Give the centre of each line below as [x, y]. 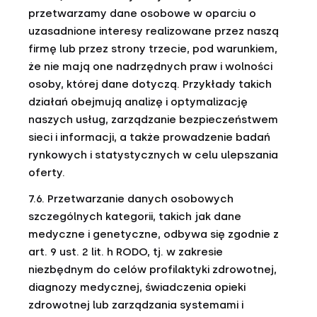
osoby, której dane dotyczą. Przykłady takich [150, 84]
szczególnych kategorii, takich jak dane [135, 217]
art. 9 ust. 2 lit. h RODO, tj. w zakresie [126, 252]
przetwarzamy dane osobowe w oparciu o [142, 13]
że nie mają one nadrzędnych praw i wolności [150, 67]
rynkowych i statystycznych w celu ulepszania [153, 155]
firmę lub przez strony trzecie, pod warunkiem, [153, 49]
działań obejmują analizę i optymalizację [138, 102]
